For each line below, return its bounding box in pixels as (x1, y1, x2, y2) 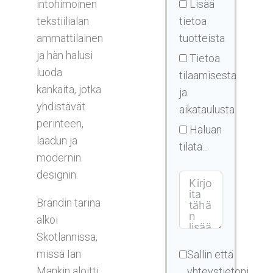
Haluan (189, 122, 222, 136)
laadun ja (37, 133, 77, 147)
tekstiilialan (37, 14, 89, 27)
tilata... (179, 140, 208, 153)
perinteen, (37, 116, 83, 130)
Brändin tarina (37, 196, 101, 209)
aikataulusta (179, 102, 235, 116)
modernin (37, 151, 81, 164)
